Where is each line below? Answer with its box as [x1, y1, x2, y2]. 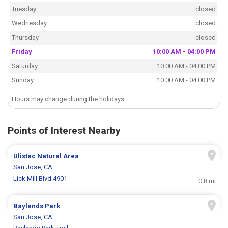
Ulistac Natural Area [13, 152, 79, 160]
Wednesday [12, 19, 47, 27]
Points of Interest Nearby [8, 125, 121, 137]
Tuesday [12, 5, 37, 13]
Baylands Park [13, 202, 61, 210]
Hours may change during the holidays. [12, 95, 126, 103]
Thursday [12, 34, 39, 42]
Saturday [12, 62, 38, 70]
